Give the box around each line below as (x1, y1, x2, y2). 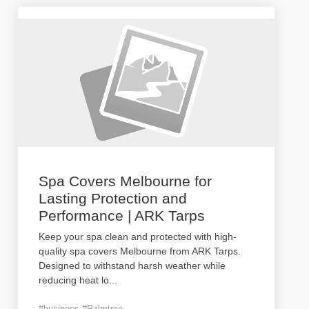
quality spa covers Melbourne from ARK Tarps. (39, 246, 241, 257)
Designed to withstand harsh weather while (39, 260, 226, 271)
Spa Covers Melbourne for (39, 173, 212, 189)
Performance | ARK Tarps (39, 208, 205, 223)
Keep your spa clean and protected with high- (39, 231, 237, 242)
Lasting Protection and (39, 190, 187, 206)
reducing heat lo (39, 275, 109, 286)
